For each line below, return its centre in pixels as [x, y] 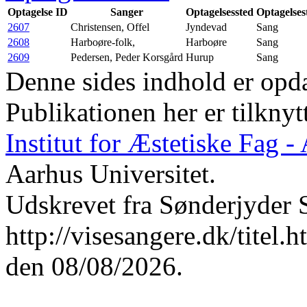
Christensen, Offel [110, 27]
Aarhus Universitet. [111, 173]
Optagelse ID [38, 12]
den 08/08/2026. [94, 266]
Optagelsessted [220, 12]
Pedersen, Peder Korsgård [127, 57]
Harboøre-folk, [103, 42]
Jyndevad [206, 27]
